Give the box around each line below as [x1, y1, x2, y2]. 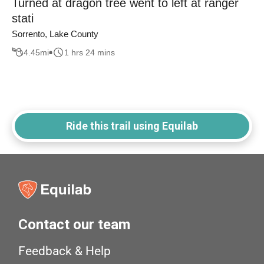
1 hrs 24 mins [64, 47, 115, 57]
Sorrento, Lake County [12, 29, 98, 39]
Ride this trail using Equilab [66, 120, 198, 133]
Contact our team [18, 216, 131, 233]
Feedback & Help [18, 244, 111, 259]
